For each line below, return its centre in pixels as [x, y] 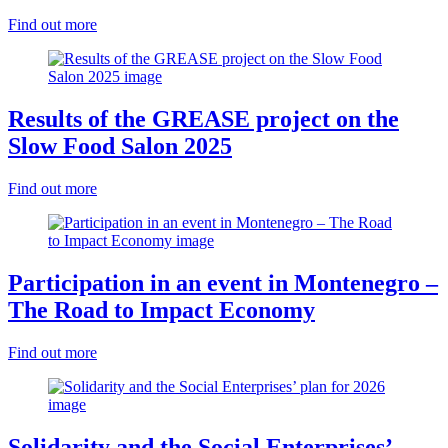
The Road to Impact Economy [161, 310]
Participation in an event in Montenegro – [223, 283]
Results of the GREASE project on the [203, 119]
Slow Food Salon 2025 [120, 146]
